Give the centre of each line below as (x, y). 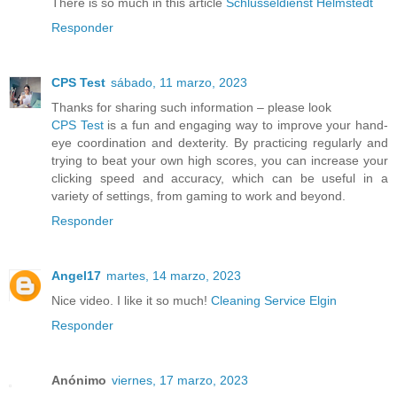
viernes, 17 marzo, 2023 (180, 380)
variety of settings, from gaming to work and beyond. (198, 195)
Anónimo (79, 380)
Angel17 (76, 275)
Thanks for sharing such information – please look (191, 107)
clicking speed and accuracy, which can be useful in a (220, 178)
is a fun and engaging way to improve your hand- (248, 125)
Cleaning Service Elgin (274, 300)
